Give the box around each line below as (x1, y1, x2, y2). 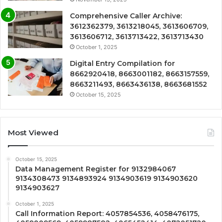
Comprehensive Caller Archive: (70, 11, 182, 20)
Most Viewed (8, 127, 58, 137)
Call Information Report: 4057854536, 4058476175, (15, 209, 199, 218)
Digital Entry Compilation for (70, 58, 175, 68)
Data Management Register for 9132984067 (15, 164, 176, 173)
